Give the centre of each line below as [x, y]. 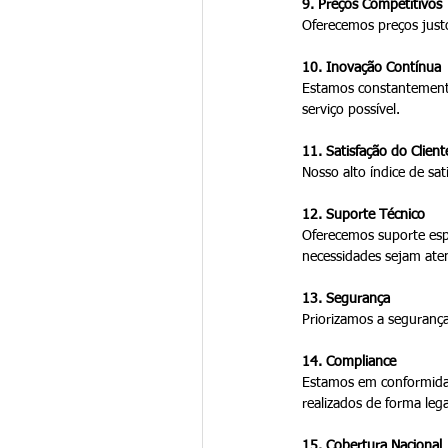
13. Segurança [345, 298]
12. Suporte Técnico [363, 214]
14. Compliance [348, 361]
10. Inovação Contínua [371, 67]
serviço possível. [350, 109]
